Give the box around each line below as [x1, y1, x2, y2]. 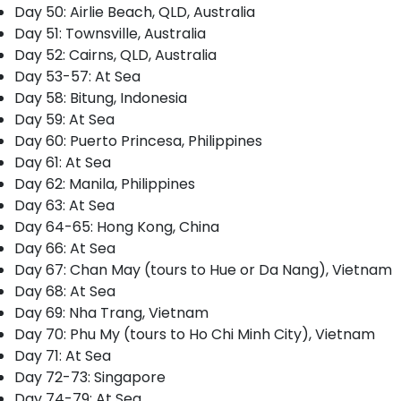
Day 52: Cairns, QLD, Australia [14, 45, 217, 65]
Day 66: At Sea [14, 238, 115, 259]
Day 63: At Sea [14, 195, 115, 216]
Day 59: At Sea [14, 109, 115, 130]
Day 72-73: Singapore [14, 367, 166, 388]
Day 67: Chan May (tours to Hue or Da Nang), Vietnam [14, 260, 392, 280]
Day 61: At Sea [14, 152, 111, 173]
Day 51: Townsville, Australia [14, 23, 206, 44]
